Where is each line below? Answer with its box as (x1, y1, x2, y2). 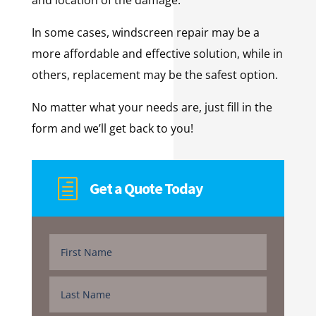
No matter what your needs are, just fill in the (31, 99, 272, 115)
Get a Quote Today (89, 178, 202, 198)
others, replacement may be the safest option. (31, 66, 281, 83)
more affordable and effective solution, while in (31, 45, 283, 61)
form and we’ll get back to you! (31, 120, 193, 136)
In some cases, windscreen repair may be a (31, 24, 260, 40)
